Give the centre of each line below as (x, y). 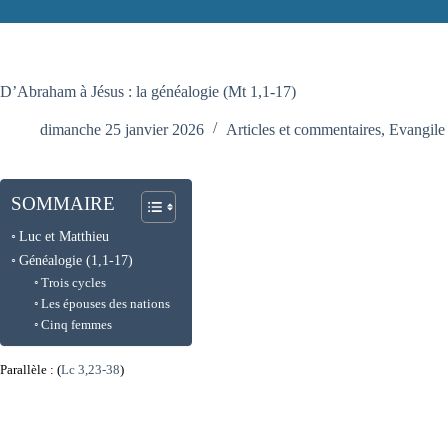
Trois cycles (74, 282)
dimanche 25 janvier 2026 (122, 129)
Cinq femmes (77, 324)
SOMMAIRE (63, 203)
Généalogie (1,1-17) (75, 259)
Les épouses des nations (106, 303)
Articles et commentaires (303, 129)
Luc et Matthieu (63, 235)
